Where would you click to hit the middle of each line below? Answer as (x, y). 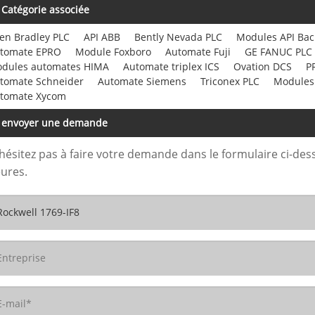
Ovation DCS (263, 66)
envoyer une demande (54, 122)
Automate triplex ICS (171, 66)
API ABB (102, 37)
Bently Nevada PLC (178, 37)
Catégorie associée (45, 9)
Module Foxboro (113, 51)
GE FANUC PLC (278, 51)
